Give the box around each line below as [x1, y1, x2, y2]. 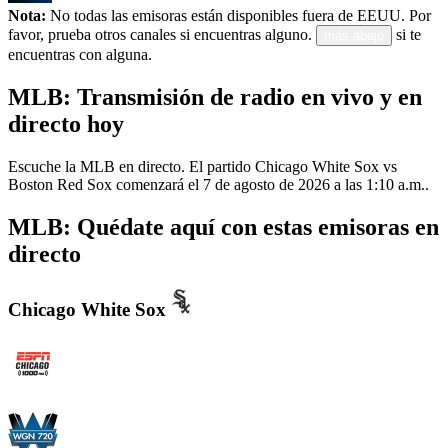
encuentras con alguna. [8, 46, 152, 64]
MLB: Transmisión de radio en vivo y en [8, 83, 422, 110]
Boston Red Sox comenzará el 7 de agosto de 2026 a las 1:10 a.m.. [8, 175, 429, 193]
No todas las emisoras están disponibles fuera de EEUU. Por [46, 7, 431, 25]
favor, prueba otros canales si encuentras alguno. [8, 26, 312, 44]
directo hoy [8, 110, 124, 137]
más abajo [324, 28, 384, 44]
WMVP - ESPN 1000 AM [8, 392, 175, 410]
